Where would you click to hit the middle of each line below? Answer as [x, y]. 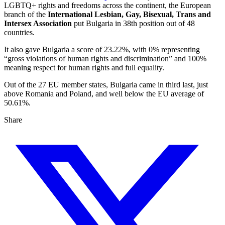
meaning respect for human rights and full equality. [84, 68]
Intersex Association [38, 24]
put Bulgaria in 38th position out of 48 [133, 24]
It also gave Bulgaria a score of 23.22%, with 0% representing [102, 50]
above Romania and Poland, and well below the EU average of [104, 94]
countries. [19, 33]
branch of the [25, 15]
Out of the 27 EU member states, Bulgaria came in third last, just [106, 85]
